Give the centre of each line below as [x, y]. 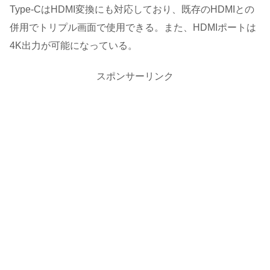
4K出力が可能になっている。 [74, 45]
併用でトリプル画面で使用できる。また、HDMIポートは [133, 27]
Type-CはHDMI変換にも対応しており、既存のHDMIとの [132, 9]
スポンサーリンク [135, 77]
